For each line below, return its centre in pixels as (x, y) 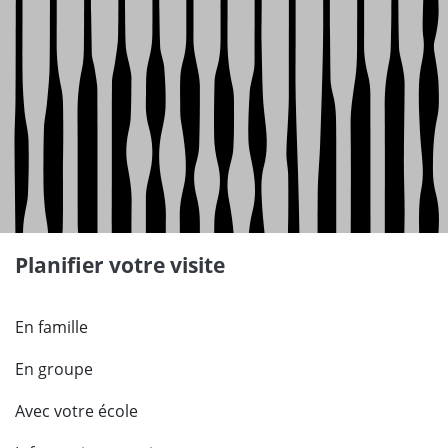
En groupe (54, 369)
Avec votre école (76, 411)
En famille (51, 327)
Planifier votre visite (120, 265)
